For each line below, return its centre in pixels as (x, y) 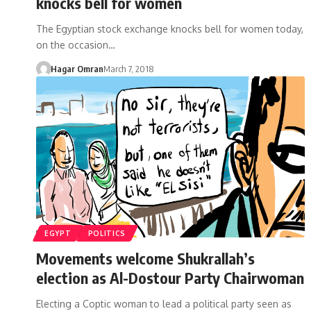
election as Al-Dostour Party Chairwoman (170, 277)
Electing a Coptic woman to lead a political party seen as (164, 303)
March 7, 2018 (128, 68)
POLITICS (107, 233)
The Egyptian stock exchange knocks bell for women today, (170, 28)
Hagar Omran (77, 68)
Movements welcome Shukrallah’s (145, 258)
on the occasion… (76, 44)
